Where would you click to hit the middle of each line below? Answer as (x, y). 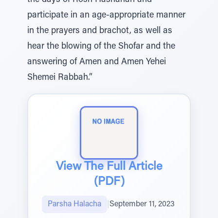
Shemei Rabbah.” (60, 78)
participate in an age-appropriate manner (106, 16)
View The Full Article (109, 167)
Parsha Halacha (74, 204)
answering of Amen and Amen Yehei (97, 62)
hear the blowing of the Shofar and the (101, 47)
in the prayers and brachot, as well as (100, 31)
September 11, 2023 (142, 204)
